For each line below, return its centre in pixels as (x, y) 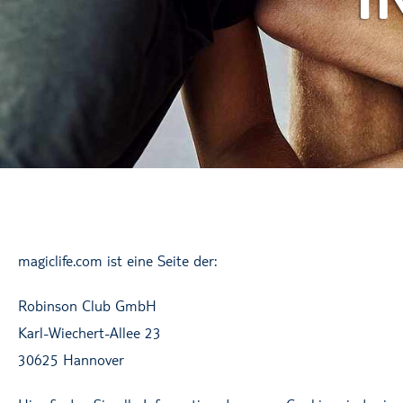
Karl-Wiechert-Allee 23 (90, 332)
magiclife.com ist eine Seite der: (117, 260)
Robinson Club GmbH (87, 305)
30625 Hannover (71, 359)
